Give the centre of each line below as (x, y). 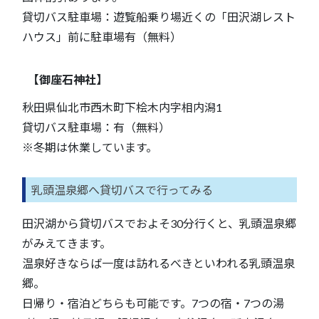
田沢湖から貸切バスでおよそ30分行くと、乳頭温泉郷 (159, 223)
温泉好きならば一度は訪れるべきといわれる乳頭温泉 (158, 263)
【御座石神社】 (68, 79)
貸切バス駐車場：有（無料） (96, 127)
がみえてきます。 (67, 243)
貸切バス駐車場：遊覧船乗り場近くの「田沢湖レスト (159, 16)
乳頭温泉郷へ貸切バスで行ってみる (122, 189)
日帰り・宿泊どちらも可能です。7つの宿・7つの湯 (153, 303)
